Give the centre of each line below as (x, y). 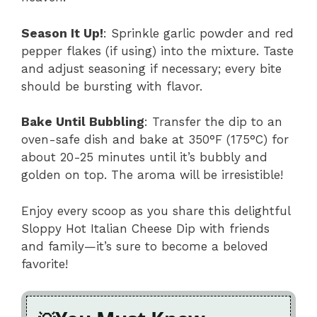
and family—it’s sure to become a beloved (145, 246)
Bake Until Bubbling (83, 122)
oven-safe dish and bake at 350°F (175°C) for (155, 140)
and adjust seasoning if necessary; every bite (151, 68)
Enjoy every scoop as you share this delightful (156, 211)
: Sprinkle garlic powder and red (198, 33)
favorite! (45, 264)
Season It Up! (62, 33)
